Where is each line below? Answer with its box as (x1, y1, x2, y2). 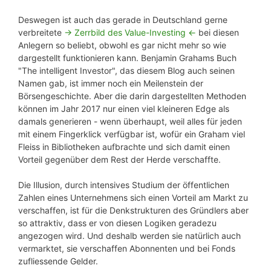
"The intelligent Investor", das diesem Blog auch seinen (18, 65, 235, 76)
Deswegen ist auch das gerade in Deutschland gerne (18, 15, 227, 25)
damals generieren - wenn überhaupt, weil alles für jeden (18, 116, 242, 127)
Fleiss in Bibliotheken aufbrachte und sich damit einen (18, 142, 230, 152)
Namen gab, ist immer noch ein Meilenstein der (18, 78, 203, 89)
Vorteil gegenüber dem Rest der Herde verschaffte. (18, 154, 221, 165)
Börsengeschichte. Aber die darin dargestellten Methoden (18, 91, 246, 102)
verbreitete (18, 27, 64, 38)
